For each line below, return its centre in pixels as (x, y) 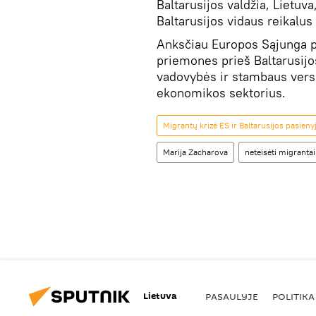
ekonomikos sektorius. (221, 92)
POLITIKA (293, 296)
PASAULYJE (232, 296)
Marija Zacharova (195, 152)
